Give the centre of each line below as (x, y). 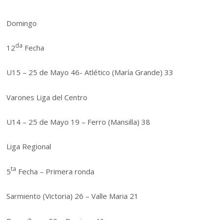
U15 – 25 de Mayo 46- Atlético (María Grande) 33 (90, 72)
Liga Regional (29, 147)
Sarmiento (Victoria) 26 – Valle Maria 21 (73, 196)
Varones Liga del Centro (47, 97)
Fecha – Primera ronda (55, 171)
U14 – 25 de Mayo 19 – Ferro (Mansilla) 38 (79, 122)
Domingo (22, 23)
